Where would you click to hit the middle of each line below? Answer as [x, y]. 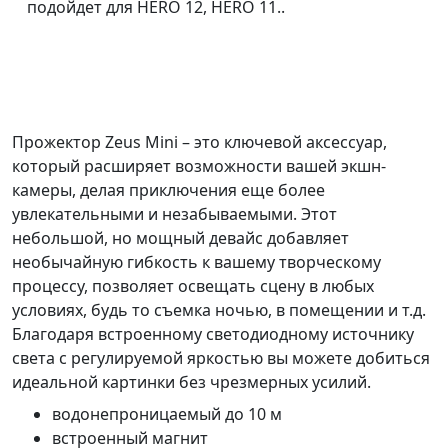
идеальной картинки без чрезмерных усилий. [191, 381]
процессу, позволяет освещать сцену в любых [193, 285]
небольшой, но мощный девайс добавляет [180, 237]
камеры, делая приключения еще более [168, 189]
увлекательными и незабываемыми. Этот [174, 213]
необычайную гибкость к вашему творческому [196, 261]
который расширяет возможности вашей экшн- [199, 165]
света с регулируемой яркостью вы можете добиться [221, 357]
